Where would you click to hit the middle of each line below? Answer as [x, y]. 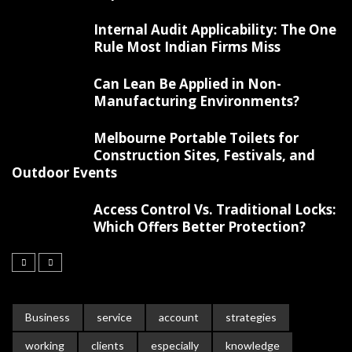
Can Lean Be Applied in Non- [187, 84]
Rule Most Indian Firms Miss [187, 47]
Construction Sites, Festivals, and [204, 156]
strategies [251, 317]
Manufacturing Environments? [196, 101]
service [114, 317]
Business [48, 317]
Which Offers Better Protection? [200, 227]
